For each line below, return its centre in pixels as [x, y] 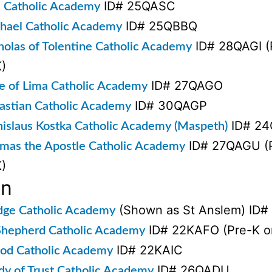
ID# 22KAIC [148, 250]
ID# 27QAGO [185, 85]
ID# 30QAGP [169, 105]
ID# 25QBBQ [160, 26]
